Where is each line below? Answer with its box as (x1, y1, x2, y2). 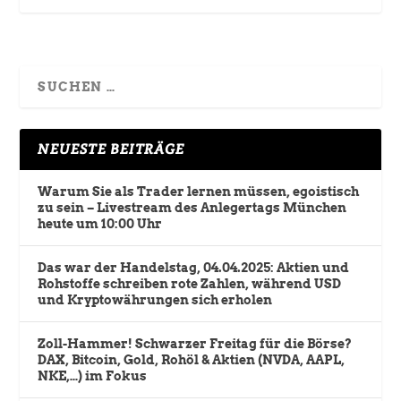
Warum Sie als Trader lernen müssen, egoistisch (38, 184, 360, 200)
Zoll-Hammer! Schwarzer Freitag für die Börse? (38, 337, 353, 352)
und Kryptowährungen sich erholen (38, 293, 273, 308)
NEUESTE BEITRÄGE (38, 140, 185, 159)
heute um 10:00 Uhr (38, 217, 163, 232)
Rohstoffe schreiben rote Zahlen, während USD (38, 277, 342, 292)
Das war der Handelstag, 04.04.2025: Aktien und (38, 260, 350, 276)
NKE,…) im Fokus (38, 369, 148, 384)
